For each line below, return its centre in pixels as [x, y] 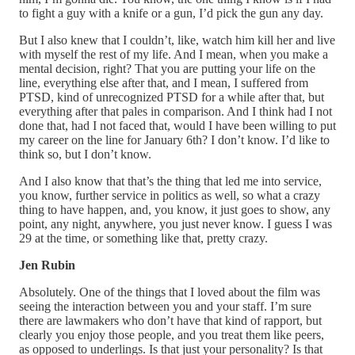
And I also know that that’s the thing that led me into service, [170, 181]
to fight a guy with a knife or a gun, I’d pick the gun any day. [171, 13]
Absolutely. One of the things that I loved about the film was [170, 292]
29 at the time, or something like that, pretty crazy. [143, 238]
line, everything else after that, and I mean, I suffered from [164, 82]
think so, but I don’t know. [85, 154]
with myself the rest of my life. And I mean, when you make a [174, 54]
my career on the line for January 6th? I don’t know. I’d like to [174, 139]
